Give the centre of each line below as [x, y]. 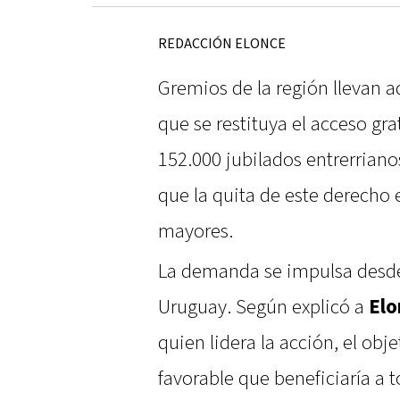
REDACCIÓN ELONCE [222, 45]
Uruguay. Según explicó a [263, 308]
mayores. [196, 232]
